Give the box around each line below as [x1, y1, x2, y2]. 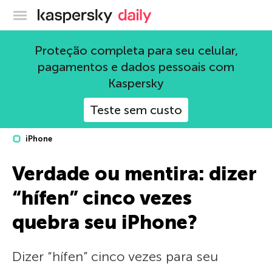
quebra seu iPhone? [12, 211, 197, 234]
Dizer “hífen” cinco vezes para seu [12, 248, 218, 265]
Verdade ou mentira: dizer [12, 162, 256, 185]
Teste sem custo [90, 103, 182, 117]
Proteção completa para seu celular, [34, 43, 238, 58]
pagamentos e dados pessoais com [38, 59, 234, 74]
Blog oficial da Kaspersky [112, 7, 220, 19]
